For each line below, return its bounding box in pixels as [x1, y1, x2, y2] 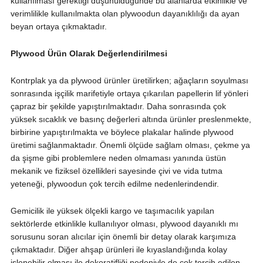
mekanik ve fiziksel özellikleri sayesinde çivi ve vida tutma [10, 166, 222, 176]
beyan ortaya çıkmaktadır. [10, 22, 107, 32]
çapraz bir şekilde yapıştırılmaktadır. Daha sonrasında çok [10, 102, 226, 112]
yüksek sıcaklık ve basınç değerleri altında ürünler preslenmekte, [10, 114, 251, 124]
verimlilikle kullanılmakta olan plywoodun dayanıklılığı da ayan [10, 9, 240, 19]
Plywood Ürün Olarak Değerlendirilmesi [10, 49, 167, 59]
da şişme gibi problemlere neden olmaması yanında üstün [10, 153, 226, 163]
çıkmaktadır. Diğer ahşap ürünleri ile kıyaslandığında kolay [10, 245, 227, 255]
